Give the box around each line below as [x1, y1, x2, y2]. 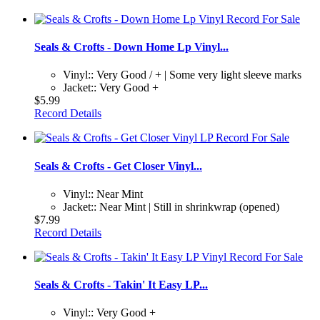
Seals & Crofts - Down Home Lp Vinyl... [34, 41, 229, 54]
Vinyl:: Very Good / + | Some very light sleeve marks [63, 69, 301, 81]
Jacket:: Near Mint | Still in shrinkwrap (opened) [63, 200, 279, 213]
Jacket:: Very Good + [63, 81, 159, 94]
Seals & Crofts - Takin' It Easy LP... [34, 279, 208, 291]
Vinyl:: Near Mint [63, 187, 143, 200]
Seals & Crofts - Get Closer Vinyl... [34, 159, 202, 172]
